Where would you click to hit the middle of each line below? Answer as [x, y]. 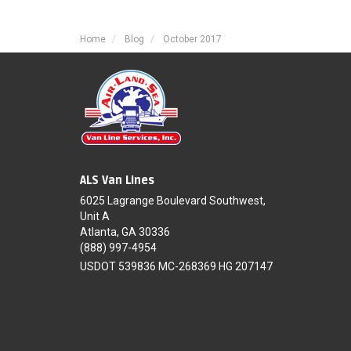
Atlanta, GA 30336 [125, 232]
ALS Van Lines [117, 181]
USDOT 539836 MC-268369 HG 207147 [176, 266]
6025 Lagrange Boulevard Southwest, [173, 201]
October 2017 [192, 39]
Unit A [95, 216]
